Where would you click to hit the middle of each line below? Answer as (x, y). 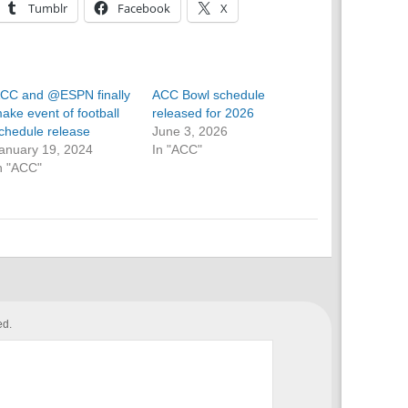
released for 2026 (204, 113)
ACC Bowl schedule (209, 95)
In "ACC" (178, 149)
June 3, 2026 (190, 131)
